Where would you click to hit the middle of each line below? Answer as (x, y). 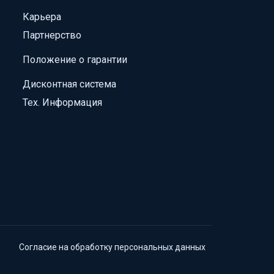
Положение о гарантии (75, 59)
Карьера (42, 17)
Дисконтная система (70, 84)
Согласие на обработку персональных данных (112, 247)
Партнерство (52, 35)
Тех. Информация (63, 102)
